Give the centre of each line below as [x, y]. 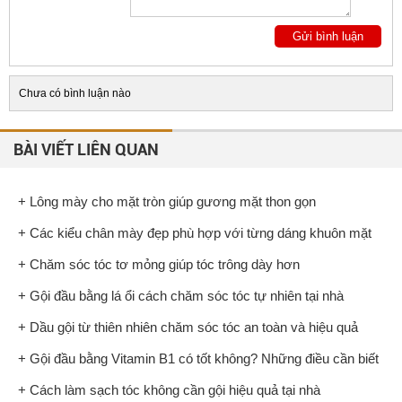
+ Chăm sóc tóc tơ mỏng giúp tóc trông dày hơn [159, 264]
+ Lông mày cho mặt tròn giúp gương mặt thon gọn [167, 201]
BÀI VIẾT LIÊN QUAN [86, 149]
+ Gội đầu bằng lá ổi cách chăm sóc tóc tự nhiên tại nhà [181, 295]
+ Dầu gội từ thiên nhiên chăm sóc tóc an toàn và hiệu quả [188, 327]
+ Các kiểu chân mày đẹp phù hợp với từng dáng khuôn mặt [195, 232]
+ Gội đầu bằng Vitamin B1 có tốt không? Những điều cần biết [198, 358]
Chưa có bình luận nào [75, 93]
